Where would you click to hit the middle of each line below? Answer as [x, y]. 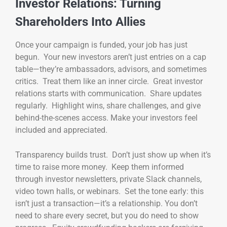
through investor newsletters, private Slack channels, [108, 179]
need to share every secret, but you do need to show [107, 215]
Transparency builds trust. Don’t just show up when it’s [113, 155]
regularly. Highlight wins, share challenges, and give [108, 106]
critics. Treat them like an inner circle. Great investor [109, 82]
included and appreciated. [61, 130]
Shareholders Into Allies [80, 22]
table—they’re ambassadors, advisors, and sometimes [111, 69]
